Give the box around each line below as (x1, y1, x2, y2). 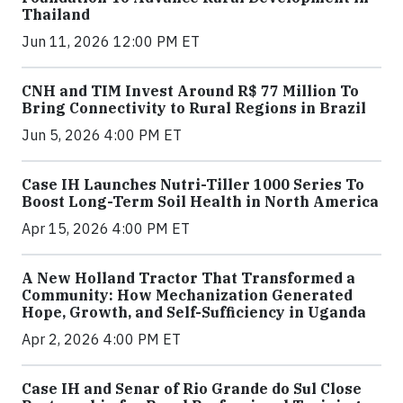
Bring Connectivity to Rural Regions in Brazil (22, 99, 366, 118)
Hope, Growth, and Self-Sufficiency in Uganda (22, 303, 366, 322)
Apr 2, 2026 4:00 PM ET (22, 330, 181, 349)
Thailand (22, 5, 90, 24)
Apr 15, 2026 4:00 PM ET (22, 219, 190, 238)
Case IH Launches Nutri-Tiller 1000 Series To (22, 175, 364, 194)
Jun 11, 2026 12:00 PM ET (22, 32, 200, 51)
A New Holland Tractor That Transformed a (22, 269, 355, 288)
